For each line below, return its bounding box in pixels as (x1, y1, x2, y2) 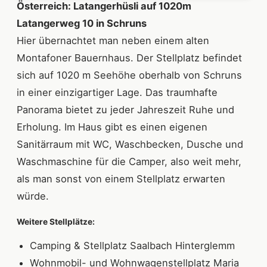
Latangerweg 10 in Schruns (17, 17, 147, 30)
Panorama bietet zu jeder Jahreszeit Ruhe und (17, 104, 234, 116)
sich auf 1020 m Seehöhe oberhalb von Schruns (17, 69, 242, 82)
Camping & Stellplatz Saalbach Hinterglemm (30, 240, 235, 252)
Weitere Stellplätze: (17, 217, 95, 227)
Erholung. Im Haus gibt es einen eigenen (17, 121, 207, 133)
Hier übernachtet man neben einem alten (17, 35, 209, 47)
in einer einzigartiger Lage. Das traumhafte (17, 86, 218, 99)
